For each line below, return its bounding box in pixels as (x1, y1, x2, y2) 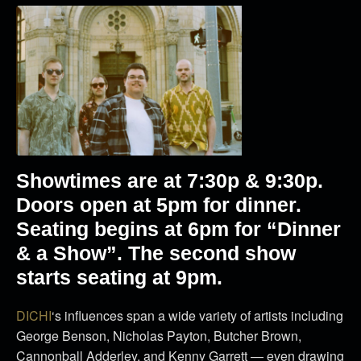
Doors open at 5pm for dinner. (16, 193, 301, 216)
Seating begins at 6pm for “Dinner (16, 217, 341, 240)
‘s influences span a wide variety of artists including (52, 305, 343, 325)
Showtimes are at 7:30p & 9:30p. (16, 168, 323, 192)
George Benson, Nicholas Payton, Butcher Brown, (16, 326, 301, 345)
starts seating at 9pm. (16, 265, 222, 288)
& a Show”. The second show (16, 241, 296, 264)
